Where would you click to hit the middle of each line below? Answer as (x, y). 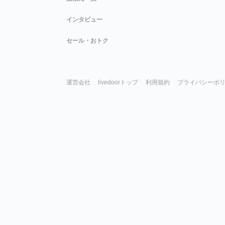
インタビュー (84, 19)
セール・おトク (87, 40)
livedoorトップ (118, 82)
